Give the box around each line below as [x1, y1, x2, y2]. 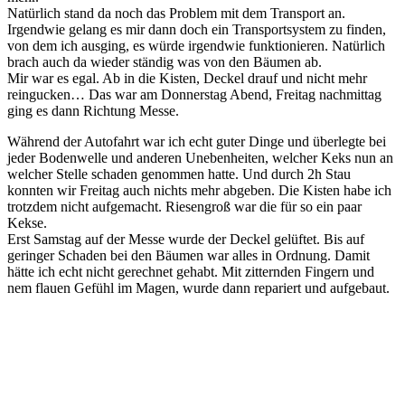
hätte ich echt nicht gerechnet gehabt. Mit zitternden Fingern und [7, 264, 374, 280]
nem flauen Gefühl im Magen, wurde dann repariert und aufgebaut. [7, 280, 390, 297]
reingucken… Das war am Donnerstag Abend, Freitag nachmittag [7, 87, 381, 103]
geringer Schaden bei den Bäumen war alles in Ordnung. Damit [7, 248, 370, 264]
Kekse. [7, 215, 47, 231]
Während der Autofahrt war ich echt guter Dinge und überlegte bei [7, 134, 386, 150]
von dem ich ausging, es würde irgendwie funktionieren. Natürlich [7, 38, 385, 54]
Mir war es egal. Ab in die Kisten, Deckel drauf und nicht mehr [7, 71, 367, 87]
